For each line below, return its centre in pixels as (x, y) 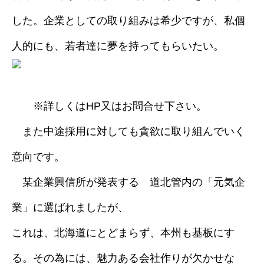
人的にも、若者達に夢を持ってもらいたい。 (118, 46)
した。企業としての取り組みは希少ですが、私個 (128, 21)
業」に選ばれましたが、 (70, 207)
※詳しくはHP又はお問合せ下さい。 (109, 106)
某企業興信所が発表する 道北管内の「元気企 (128, 182)
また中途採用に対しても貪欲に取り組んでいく (128, 131)
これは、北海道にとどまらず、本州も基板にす (123, 233)
